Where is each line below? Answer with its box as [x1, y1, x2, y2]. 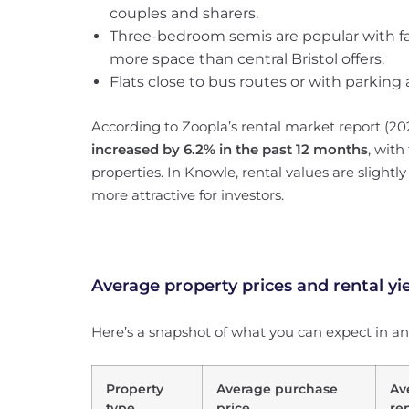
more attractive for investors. [91, 186, 284, 204]
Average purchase [216, 381, 338, 397]
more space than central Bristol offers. [110, 50, 384, 68]
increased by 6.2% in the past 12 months [91, 141, 368, 158]
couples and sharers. [110, 5, 258, 22]
